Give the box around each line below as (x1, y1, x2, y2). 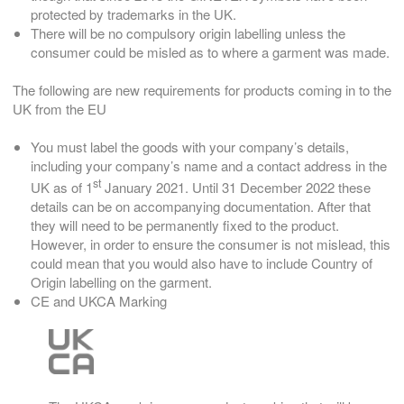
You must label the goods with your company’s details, (31, 137, 349, 157)
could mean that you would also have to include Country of (31, 253, 372, 273)
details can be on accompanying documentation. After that (31, 197, 371, 216)
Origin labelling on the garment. (31, 272, 212, 292)
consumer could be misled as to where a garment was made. (31, 42, 390, 62)
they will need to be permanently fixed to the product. (31, 216, 339, 235)
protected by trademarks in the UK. (31, 5, 236, 24)
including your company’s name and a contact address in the (31, 156, 387, 176)
